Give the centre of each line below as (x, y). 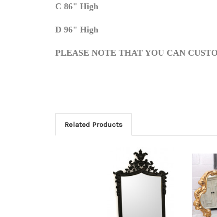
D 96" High (77, 30)
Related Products (93, 125)
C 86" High (77, 7)
